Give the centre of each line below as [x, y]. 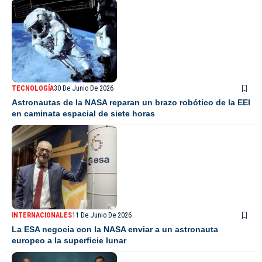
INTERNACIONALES [42, 216]
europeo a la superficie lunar [69, 241]
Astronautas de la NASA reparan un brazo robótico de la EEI [131, 103]
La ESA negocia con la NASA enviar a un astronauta [115, 230]
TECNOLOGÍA [33, 89]
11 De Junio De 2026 [102, 216]
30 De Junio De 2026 [84, 89]
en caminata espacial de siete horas [83, 114]
